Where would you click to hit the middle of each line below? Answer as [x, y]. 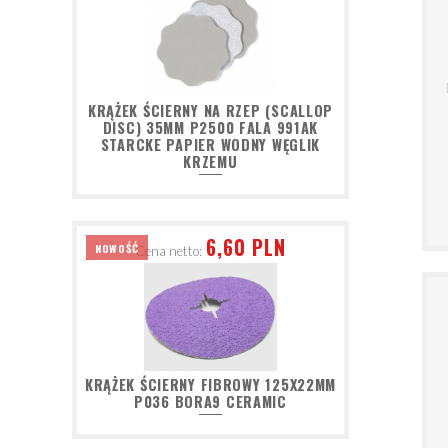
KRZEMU [210, 162]
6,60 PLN [246, 246]
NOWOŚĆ [117, 247]
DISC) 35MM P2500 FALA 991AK [210, 128]
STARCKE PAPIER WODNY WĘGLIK [210, 145]
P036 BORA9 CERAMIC [210, 402]
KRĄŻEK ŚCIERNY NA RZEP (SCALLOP [210, 111]
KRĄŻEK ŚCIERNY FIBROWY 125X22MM [210, 385]
